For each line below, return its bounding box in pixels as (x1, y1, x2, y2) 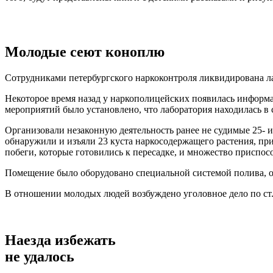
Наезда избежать (5, 232, 116, 248)
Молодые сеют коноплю (5, 44, 165, 60)
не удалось (5, 248, 74, 264)
